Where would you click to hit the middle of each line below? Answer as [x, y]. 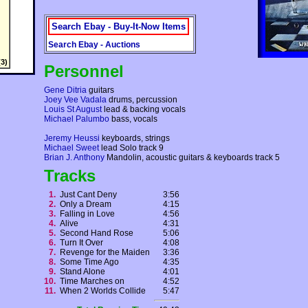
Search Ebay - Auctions [94, 45]
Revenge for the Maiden [107, 253]
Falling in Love [89, 214]
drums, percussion [142, 100]
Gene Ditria [65, 90]
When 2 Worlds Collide [105, 291]
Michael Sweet [71, 148]
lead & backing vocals [144, 110]
